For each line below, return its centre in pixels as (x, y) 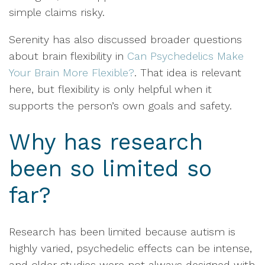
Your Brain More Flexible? (72, 72)
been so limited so (110, 169)
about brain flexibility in (68, 56)
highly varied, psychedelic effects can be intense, (130, 248)
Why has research (106, 142)
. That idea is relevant (188, 72)
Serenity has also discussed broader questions (125, 39)
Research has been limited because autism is (122, 232)
